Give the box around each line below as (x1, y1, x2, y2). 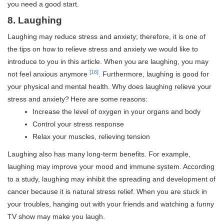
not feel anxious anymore (7, 70, 89, 78)
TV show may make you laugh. (7, 212, 105, 221)
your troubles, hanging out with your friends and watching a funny (7, 200, 214, 208)
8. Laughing (7, 15, 62, 26)
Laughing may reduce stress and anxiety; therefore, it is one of (7, 32, 205, 41)
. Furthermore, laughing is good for (98, 70, 209, 78)
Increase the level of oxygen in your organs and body (32, 107, 200, 116)
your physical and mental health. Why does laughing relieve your (7, 82, 211, 91)
